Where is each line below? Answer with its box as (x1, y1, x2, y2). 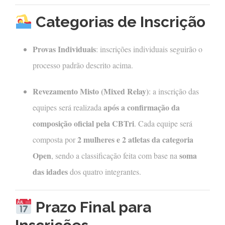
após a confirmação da (103, 101, 180, 114)
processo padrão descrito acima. (33, 60, 133, 71)
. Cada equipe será (134, 118, 192, 129)
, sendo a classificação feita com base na (51, 150, 179, 161)
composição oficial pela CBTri (33, 118, 134, 130)
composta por (33, 134, 77, 145)
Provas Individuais (33, 43, 96, 55)
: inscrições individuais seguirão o (96, 44, 202, 55)
